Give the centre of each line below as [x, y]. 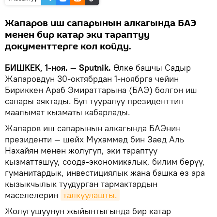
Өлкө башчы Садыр [152, 67]
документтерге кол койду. [68, 46]
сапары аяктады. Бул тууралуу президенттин [94, 101]
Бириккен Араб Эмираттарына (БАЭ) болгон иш [101, 90]
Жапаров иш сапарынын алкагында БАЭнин [93, 128]
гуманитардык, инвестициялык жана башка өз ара [105, 172]
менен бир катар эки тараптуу [77, 35]
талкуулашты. [90, 195]
